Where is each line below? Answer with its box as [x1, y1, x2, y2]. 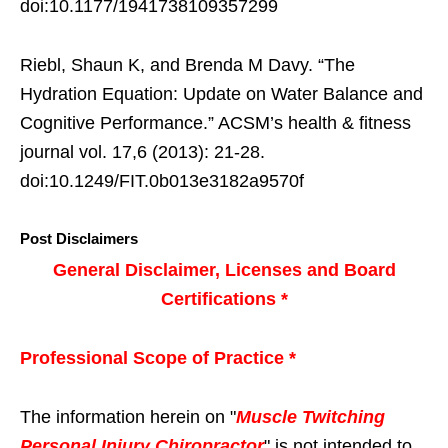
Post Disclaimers [20, 229, 138, 247]
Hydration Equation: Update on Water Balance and [20, 83, 423, 104]
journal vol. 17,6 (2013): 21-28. [20, 141, 265, 162]
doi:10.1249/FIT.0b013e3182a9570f [20, 170, 304, 191]
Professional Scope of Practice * [20, 347, 296, 368]
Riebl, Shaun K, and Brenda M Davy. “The [20, 54, 355, 75]
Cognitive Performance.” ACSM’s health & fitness [20, 112, 411, 133]
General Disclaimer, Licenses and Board [52, 259, 396, 280]
